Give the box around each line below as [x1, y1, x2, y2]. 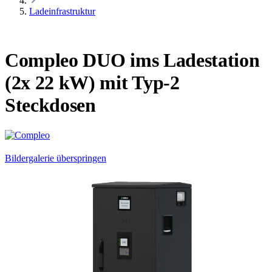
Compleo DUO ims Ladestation [5, 49, 260, 72]
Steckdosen [5, 94, 96, 117]
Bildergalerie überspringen [5, 152, 106, 163]
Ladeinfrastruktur [29, 6, 95, 16]
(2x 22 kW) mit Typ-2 [5, 72, 180, 94]
